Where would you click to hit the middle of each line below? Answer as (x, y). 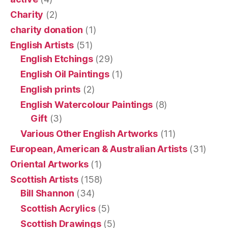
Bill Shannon (47, 193)
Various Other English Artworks (89, 134)
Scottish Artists (44, 180)
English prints (51, 90)
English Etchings (57, 59)
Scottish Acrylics (58, 209)
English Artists (42, 45)
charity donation (47, 30)
